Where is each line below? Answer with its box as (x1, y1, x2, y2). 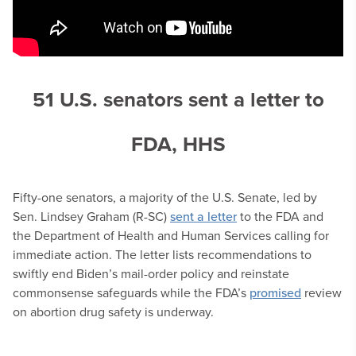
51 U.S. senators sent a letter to (32, 84, 324, 114)
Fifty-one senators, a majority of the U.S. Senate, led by (13, 188, 317, 206)
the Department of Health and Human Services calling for (13, 226, 329, 244)
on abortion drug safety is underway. (13, 303, 214, 320)
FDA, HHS (130, 129, 226, 159)
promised (250, 284, 301, 301)
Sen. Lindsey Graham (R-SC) (13, 207, 170, 225)
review (301, 284, 342, 301)
